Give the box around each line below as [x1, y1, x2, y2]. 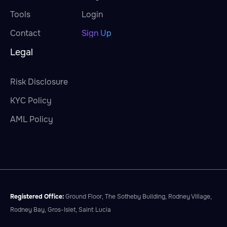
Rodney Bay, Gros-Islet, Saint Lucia [10, 206, 111, 214]
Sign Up [82, 28, 111, 39]
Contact [10, 28, 41, 39]
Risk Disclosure [10, 77, 68, 88]
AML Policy [10, 114, 53, 125]
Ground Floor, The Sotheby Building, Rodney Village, [64, 193, 212, 201]
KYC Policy [10, 95, 52, 106]
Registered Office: [10, 193, 64, 201]
